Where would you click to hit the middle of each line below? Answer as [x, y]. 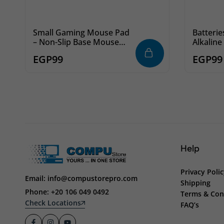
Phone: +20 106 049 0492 [67, 192]
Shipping [195, 183]
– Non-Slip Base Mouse [76, 42]
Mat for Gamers [63, 52]
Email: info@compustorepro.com [81, 178]
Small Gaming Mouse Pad [81, 33]
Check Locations [53, 202]
